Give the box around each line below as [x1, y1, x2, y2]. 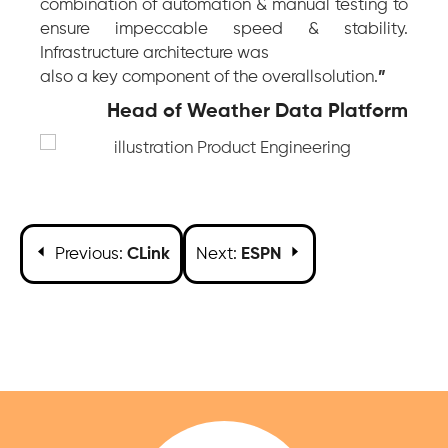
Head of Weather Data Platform [107, 101, 408, 122]
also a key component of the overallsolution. [40, 68, 378, 86]
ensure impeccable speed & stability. [40, 20, 408, 38]
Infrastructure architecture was [40, 44, 269, 62]
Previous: [55, 245, 123, 263]
